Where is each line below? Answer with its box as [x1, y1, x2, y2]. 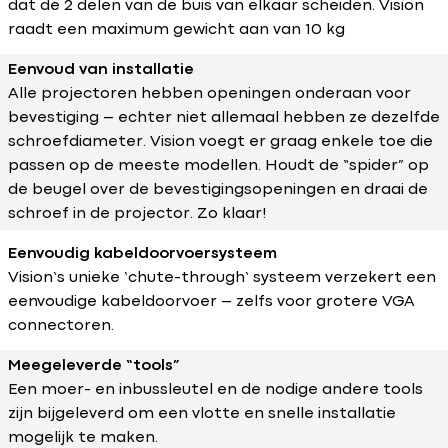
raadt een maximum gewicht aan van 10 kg [8, 23, 345, 37]
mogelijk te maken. [8, 431, 158, 445]
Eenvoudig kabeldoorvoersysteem [8, 247, 277, 261]
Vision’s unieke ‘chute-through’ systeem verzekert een [8, 271, 436, 285]
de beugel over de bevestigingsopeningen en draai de [8, 183, 428, 197]
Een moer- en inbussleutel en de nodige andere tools [8, 383, 423, 397]
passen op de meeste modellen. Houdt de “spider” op [8, 159, 429, 173]
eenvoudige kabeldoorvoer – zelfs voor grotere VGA [8, 295, 415, 309]
